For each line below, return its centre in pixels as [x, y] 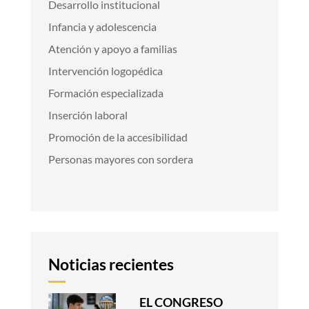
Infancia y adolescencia [102, 26]
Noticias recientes [111, 265]
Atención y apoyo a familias [112, 48]
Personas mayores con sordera [120, 159]
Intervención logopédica [105, 70]
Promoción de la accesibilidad [118, 137]
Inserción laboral [88, 114]
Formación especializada [106, 92]
